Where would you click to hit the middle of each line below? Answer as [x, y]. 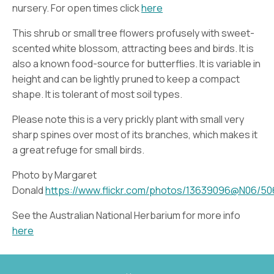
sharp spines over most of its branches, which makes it [135, 134]
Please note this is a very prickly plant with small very [128, 119]
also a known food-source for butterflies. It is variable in [136, 63]
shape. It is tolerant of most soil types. [97, 94]
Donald [29, 190]
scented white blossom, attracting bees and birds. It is [133, 48]
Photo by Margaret [54, 175]
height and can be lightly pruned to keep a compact [126, 79]
